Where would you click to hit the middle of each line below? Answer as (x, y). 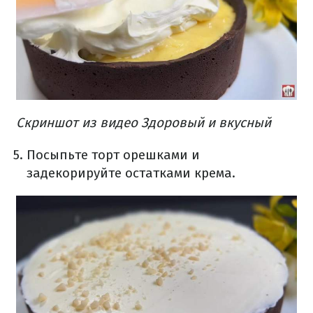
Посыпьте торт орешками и (113, 155)
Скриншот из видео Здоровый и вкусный (144, 123)
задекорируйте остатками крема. (131, 173)
